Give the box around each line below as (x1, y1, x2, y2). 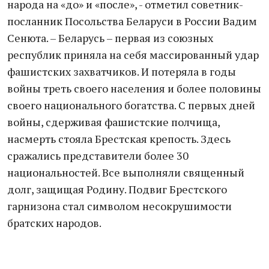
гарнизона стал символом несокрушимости (7, 199, 232, 213)
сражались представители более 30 (7, 148, 189, 163)
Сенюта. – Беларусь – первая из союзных (7, 31, 213, 45)
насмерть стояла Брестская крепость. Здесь (7, 131, 231, 146)
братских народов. (7, 216, 101, 230)
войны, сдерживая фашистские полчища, (7, 115, 220, 129)
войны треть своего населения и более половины (7, 81, 261, 95)
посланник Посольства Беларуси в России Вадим (7, 14, 257, 28)
